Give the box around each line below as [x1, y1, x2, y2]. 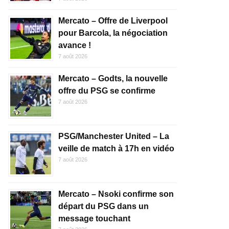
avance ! [58, 41, 91, 50]
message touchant [58, 214, 130, 223]
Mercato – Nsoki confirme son [58, 190, 174, 198]
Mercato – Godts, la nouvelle [58, 74, 168, 83]
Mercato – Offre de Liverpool [58, 16, 168, 25]
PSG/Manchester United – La [58, 132, 169, 141]
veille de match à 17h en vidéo [58, 144, 174, 153]
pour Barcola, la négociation [58, 29, 168, 37]
